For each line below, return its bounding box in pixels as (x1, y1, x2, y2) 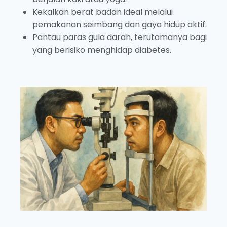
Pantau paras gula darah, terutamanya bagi (32, 31, 207, 43)
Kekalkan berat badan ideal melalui (32, 6, 173, 18)
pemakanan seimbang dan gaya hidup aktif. (32, 18, 207, 30)
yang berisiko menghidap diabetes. (32, 44, 171, 56)
